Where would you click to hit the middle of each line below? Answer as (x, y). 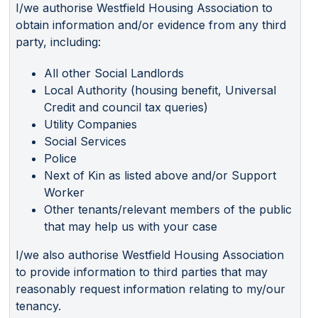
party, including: (58, 42)
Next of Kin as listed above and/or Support (160, 175)
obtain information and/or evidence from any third (151, 24)
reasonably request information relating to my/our (150, 289)
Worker (64, 192)
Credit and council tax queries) (126, 107)
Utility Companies (91, 124)
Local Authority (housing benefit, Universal (160, 90)
